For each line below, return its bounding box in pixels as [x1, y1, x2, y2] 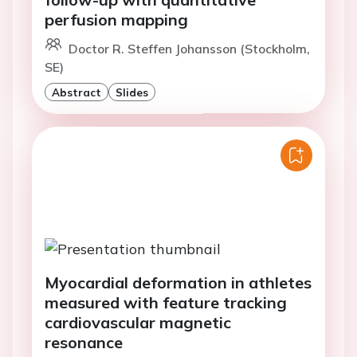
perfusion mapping [45, 9, 188, 29]
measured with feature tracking [45, 292, 287, 312]
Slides [116, 84, 148, 99]
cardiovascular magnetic [45, 312, 231, 332]
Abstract [52, 84, 101, 99]
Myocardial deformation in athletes [45, 272, 312, 292]
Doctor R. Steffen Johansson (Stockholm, [69, 40, 310, 57]
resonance [45, 331, 123, 352]
